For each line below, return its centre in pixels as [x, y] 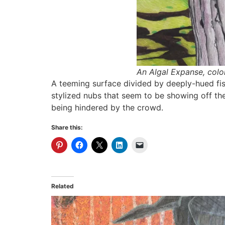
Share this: [67, 128]
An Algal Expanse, [172, 72]
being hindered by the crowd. [107, 107]
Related [63, 186]
